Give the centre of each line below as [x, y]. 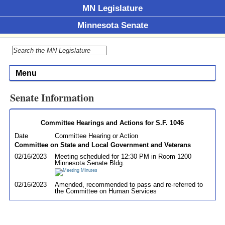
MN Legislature [113, 8]
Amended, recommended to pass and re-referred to [129, 184]
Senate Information [52, 98]
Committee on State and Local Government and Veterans [102, 145]
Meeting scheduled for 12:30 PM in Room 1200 [123, 156]
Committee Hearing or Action [96, 136]
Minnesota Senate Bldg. [89, 163]
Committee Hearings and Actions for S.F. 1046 [113, 123]
